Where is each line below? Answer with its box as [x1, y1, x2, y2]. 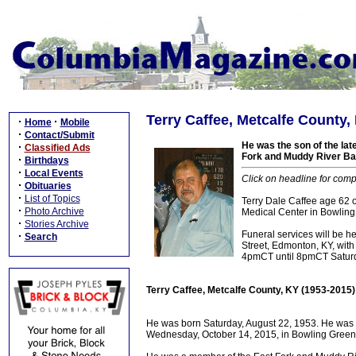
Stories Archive [24, 219, 89, 230]
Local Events [24, 168, 83, 179]
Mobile [60, 117, 90, 128]
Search [24, 231, 57, 242]
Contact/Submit [24, 130, 95, 141]
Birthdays [24, 155, 69, 166]
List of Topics [24, 193, 80, 204]
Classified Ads [24, 142, 91, 153]
